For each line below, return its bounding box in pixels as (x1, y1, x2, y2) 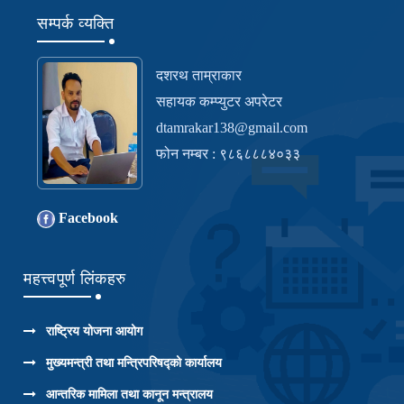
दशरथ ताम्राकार (156, 67, 243, 83)
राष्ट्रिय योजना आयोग (46, 324, 143, 338)
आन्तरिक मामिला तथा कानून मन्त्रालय (46, 387, 214, 401)
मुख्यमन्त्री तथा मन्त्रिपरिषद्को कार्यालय (46, 355, 223, 370)
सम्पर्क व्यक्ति (37, 14, 115, 32)
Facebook (55, 209, 119, 225)
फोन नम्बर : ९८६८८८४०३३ (156, 145, 301, 161)
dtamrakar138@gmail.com (156, 119, 308, 135)
